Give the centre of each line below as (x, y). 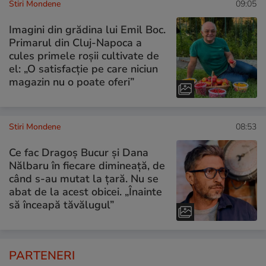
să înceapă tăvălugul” (61, 205)
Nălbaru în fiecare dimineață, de (87, 165)
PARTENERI (42, 256)
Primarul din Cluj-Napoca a (75, 42)
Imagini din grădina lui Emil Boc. (87, 29)
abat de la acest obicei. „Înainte (85, 191)
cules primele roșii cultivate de (84, 56)
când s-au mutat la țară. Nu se (84, 178)
